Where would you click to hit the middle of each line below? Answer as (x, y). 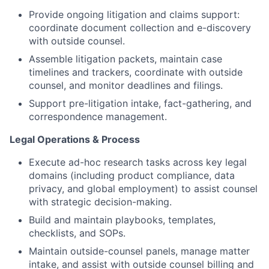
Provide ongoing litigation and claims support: (134, 14)
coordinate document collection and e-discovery (140, 28)
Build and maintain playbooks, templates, (122, 220)
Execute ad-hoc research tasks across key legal (138, 162)
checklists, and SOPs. (77, 233)
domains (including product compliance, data (132, 175)
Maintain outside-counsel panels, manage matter (139, 251)
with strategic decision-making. (100, 202)
